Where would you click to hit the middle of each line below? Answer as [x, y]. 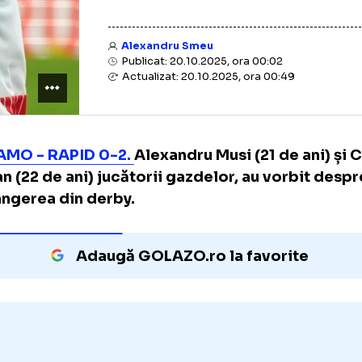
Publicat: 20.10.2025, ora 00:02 [256, 103]
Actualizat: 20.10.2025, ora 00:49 [263, 120]
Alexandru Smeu [220, 87]
